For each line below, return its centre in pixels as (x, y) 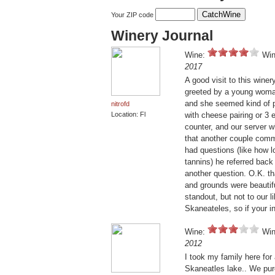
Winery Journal (162, 36)
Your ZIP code (133, 15)
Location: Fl (128, 114)
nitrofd (120, 104)
